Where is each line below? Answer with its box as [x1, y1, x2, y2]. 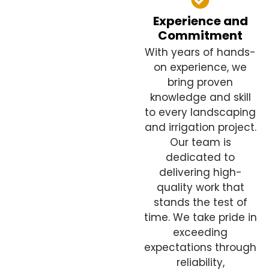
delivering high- [159, 165, 242, 180]
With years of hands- [145, 45, 256, 60]
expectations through [144, 240, 257, 255]
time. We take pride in [144, 210, 257, 225]
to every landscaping [145, 105, 256, 120]
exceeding [173, 225, 228, 240]
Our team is [169, 135, 231, 150]
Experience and [153, 13, 248, 30]
